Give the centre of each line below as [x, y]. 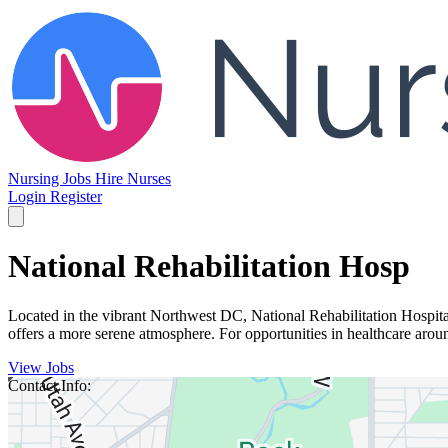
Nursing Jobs [51, 178]
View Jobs [41, 367]
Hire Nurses [133, 178]
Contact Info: [49, 385]
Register [76, 196]
